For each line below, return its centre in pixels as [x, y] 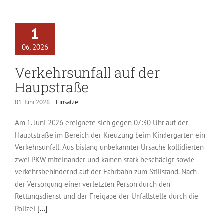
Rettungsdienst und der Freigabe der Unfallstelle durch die [107, 196]
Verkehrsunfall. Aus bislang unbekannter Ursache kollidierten [109, 147]
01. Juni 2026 [32, 102]
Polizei [26, 208]
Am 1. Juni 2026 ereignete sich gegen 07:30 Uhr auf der [101, 123]
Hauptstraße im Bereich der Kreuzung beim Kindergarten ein [110, 135]
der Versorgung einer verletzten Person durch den [93, 184]
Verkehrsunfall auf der [87, 72]
